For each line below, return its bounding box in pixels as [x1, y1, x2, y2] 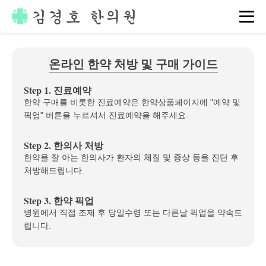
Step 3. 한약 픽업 [24, 194, 94, 207]
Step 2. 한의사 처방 [24, 138, 103, 152]
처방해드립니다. [24, 166, 84, 175]
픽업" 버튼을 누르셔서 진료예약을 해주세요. [24, 110, 188, 120]
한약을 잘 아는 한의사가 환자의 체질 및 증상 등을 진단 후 [24, 153, 239, 162]
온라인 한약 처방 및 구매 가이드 [48, 55, 218, 72]
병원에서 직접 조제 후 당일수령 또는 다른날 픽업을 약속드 [24, 208, 242, 217]
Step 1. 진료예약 [24, 83, 91, 97]
